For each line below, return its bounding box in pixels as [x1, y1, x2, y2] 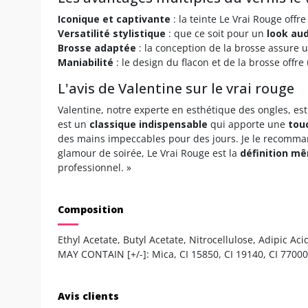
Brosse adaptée [58, 41, 136, 54]
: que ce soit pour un [166, 26, 267, 40]
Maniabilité [58, 55, 113, 69]
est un [58, 117, 89, 131]
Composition [58, 202, 124, 216]
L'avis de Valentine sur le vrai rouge [58, 78, 294, 98]
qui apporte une [208, 117, 288, 131]
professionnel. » [58, 160, 131, 174]
